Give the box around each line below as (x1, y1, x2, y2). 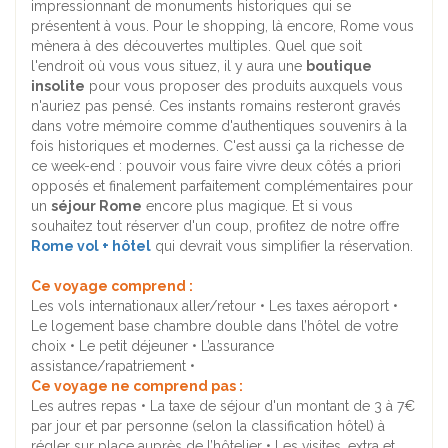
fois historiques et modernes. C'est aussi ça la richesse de (31, 138, 404, 155)
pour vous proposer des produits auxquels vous (85, 78, 403, 95)
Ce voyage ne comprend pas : (31, 378, 243, 395)
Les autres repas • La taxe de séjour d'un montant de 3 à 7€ (31, 398, 415, 415)
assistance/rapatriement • (31, 358, 195, 375)
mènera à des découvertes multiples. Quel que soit (31, 38, 362, 55)
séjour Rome (51, 198, 142, 215)
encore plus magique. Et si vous (142, 198, 353, 215)
